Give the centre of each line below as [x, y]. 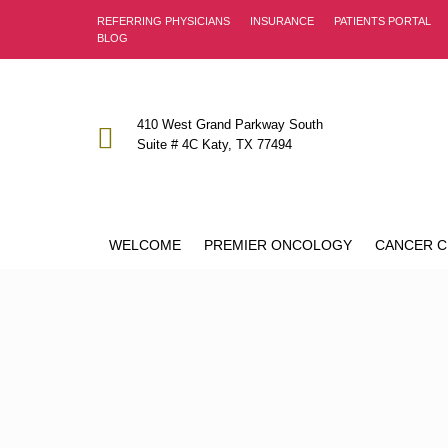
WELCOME [144, 245]
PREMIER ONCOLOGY [277, 245]
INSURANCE [282, 20]
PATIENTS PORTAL [382, 20]
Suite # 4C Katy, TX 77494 [214, 144]
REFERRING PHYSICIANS [163, 20]
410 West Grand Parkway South [230, 124]
